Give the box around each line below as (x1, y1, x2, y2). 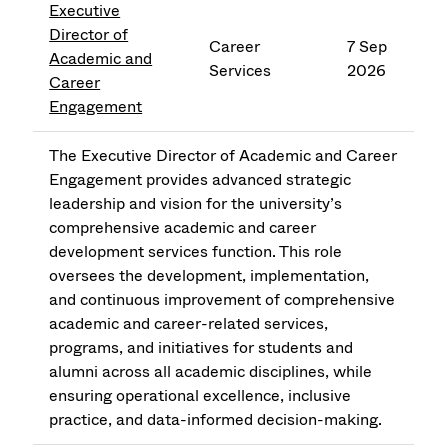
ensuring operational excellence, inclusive (49, 384, 352, 408)
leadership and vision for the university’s (49, 192, 343, 216)
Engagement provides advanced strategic (49, 168, 352, 192)
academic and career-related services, (49, 312, 329, 336)
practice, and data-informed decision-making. (49, 408, 383, 432)
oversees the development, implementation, (49, 264, 370, 288)
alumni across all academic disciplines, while (49, 360, 373, 384)
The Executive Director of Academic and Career (49, 144, 398, 168)
